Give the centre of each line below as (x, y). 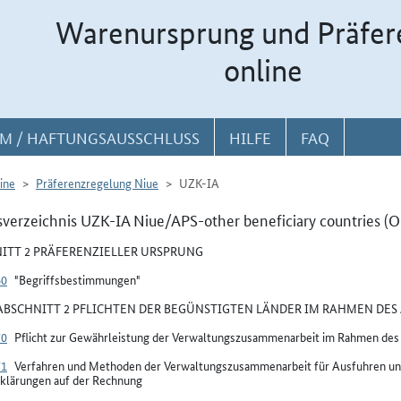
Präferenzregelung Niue (97, 183)
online (263, 71)
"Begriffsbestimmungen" (77, 279)
